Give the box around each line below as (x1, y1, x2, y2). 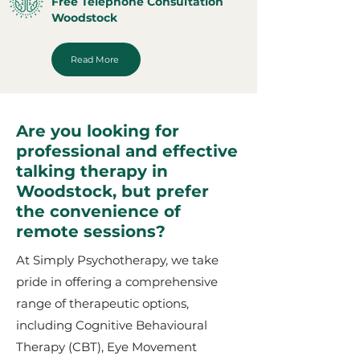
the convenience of (16, 202, 181, 221)
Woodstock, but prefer (16, 182, 209, 201)
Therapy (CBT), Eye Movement (16, 339, 197, 354)
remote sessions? (16, 222, 166, 241)
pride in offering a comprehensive (16, 274, 218, 289)
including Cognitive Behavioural (16, 317, 207, 333)
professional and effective (16, 141, 238, 161)
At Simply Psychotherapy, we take (16, 252, 219, 268)
